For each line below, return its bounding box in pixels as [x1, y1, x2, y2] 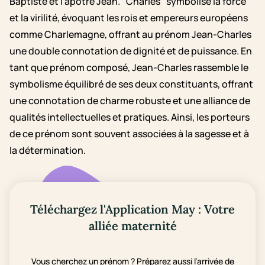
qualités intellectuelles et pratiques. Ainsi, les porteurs [9, 111, 250, 124]
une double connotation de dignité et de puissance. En [9, 44, 252, 57]
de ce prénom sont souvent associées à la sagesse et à [9, 127, 249, 140]
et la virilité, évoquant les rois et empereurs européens [9, 11, 248, 24]
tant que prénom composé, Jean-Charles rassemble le [9, 61, 248, 74]
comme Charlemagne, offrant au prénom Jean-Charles [9, 28, 251, 41]
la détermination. [9, 144, 86, 157]
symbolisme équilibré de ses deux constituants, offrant [9, 77, 253, 91]
